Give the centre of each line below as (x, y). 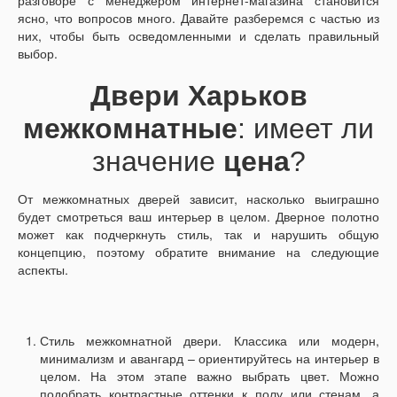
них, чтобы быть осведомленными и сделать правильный (198, 36)
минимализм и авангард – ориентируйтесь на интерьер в (210, 358)
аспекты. (43, 270)
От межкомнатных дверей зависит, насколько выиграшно (198, 199)
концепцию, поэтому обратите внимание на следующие (198, 252)
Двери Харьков (198, 96)
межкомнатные (130, 129)
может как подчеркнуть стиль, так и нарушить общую (198, 234)
